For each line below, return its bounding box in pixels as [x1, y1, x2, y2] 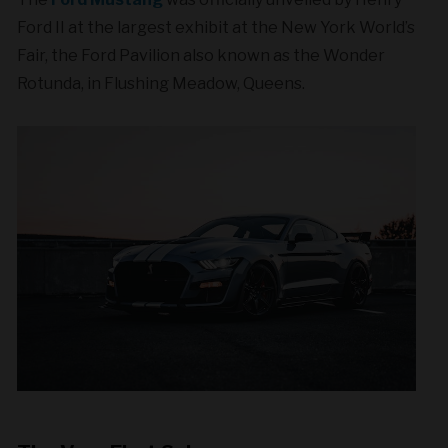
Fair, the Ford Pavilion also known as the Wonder [17, 45, 386, 65]
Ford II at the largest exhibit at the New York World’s [17, 17, 416, 37]
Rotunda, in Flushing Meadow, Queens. [17, 73, 306, 93]
